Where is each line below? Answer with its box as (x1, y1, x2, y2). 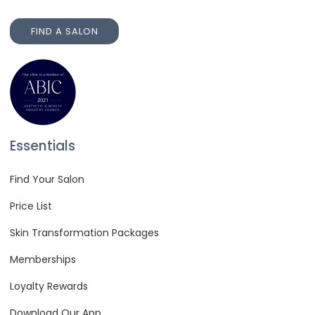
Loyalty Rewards (10, 279, 88, 294)
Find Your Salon (10, 172, 84, 187)
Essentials (10, 136, 75, 156)
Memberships (10, 252, 76, 267)
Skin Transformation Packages (10, 226, 159, 240)
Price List (10, 199, 52, 214)
